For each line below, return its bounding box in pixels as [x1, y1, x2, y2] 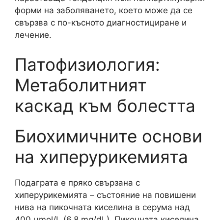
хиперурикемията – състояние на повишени [15, 190, 196, 200]
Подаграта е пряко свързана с [15, 177, 140, 188]
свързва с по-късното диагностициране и [15, 18, 187, 27]
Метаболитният [15, 74, 147, 95]
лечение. [15, 30, 52, 40]
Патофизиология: [15, 54, 160, 75]
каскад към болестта [15, 95, 195, 116]
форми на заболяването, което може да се [15, 5, 192, 15]
